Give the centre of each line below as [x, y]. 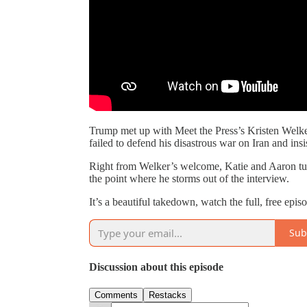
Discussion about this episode [156, 267]
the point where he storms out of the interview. [189, 178]
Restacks [168, 295]
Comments [116, 295]
